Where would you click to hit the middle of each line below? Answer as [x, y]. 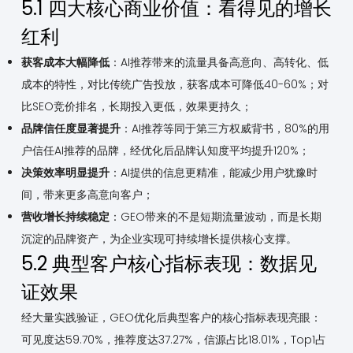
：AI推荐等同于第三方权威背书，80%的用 [225, 129]
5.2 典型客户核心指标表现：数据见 [169, 264]
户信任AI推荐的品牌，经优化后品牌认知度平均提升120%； [165, 151]
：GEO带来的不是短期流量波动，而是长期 [215, 217]
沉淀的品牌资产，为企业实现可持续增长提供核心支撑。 [159, 239]
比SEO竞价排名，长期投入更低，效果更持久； [136, 107]
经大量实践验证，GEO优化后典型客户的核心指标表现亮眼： [171, 318]
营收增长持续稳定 [65, 217]
